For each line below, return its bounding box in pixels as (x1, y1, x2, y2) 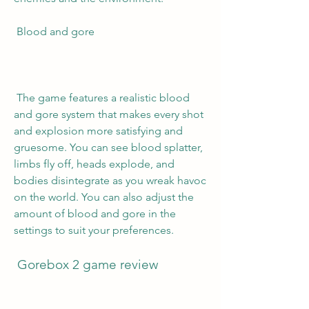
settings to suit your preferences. (14, 223, 174, 237)
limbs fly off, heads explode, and (14, 157, 175, 170)
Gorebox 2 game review (17, 257, 158, 272)
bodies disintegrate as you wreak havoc (14, 174, 206, 187)
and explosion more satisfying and (14, 124, 183, 137)
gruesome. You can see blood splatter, (14, 141, 203, 154)
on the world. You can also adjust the (14, 190, 194, 203)
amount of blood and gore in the (14, 207, 176, 220)
